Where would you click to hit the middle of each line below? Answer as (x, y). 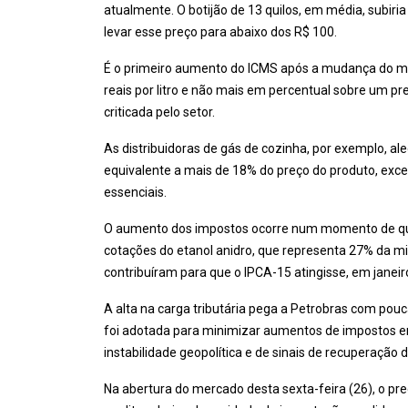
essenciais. (135, 192)
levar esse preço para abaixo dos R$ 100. (220, 32)
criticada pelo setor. (159, 112)
